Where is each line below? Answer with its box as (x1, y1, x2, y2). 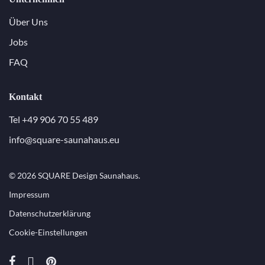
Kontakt (9, 92, 42, 102)
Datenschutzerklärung (9, 208, 91, 219)
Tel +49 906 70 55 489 (9, 114, 98, 125)
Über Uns (9, 16, 48, 28)
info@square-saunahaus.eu (9, 134, 119, 146)
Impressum (9, 189, 50, 200)
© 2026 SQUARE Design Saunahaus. (9, 170, 140, 181)
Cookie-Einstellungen (9, 227, 88, 238)
